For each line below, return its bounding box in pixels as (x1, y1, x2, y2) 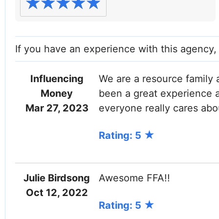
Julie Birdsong (23, 172, 90, 184)
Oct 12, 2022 (25, 187, 88, 198)
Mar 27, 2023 (25, 102, 88, 114)
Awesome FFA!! (98, 172, 170, 184)
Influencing (30, 73, 84, 85)
